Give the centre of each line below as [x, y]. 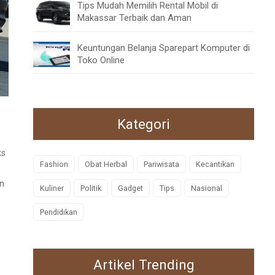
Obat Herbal [106, 165]
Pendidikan [59, 212]
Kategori [144, 124]
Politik [91, 188]
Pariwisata [161, 165]
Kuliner [52, 188]
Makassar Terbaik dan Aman [134, 17]
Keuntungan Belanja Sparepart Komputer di [164, 48]
